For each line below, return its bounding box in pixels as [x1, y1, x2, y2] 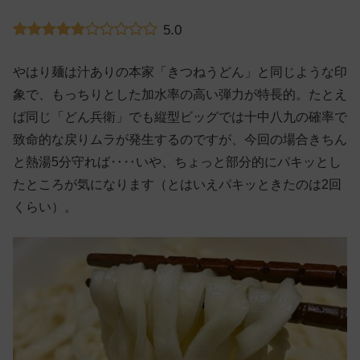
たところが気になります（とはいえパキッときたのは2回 [13, 178, 342, 192]
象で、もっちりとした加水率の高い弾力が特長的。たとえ [13, 88, 347, 102]
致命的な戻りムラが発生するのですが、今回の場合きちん [13, 133, 347, 147]
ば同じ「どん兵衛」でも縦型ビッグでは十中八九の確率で [13, 110, 347, 125]
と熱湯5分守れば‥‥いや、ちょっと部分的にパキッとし [13, 155, 342, 170]
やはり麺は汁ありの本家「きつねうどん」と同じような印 [13, 65, 347, 80]
